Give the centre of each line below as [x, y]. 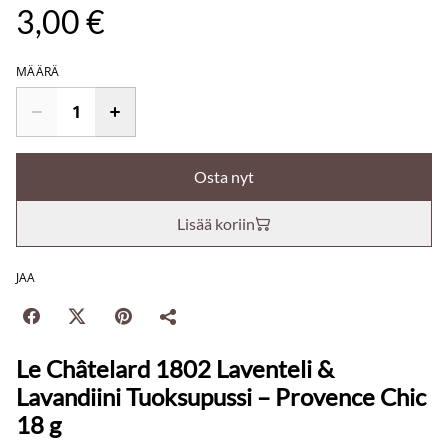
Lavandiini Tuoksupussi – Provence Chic [221, 396]
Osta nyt [224, 176]
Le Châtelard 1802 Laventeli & [175, 368]
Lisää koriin [216, 223]
